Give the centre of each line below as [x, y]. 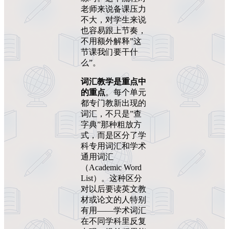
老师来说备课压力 [113, 9]
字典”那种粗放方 [111, 124]
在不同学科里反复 [113, 221]
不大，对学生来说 [113, 19]
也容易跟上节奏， [113, 30]
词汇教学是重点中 [113, 81]
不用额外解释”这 [111, 41]
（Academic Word [111, 167]
